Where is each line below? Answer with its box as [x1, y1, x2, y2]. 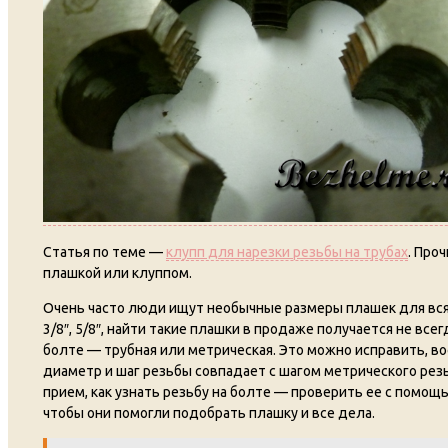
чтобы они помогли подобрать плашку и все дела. [43, 405, 375, 422]
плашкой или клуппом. [43, 265, 192, 282]
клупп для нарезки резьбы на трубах [166, 244, 408, 261]
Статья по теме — [43, 244, 166, 261]
